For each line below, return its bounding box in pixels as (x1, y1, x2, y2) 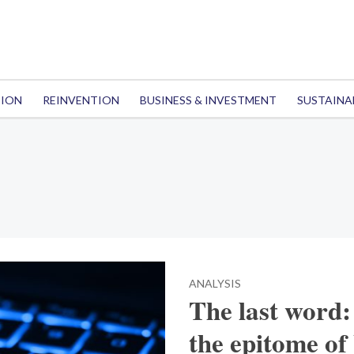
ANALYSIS (189, 277, 241, 290)
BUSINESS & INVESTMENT (139, 93, 277, 107)
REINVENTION (42, 93, 119, 107)
